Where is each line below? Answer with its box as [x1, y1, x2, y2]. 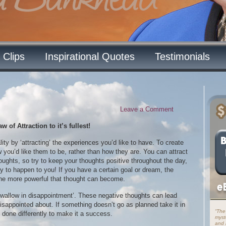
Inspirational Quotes [45, 51, 135, 62]
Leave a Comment [120, 105, 174, 113]
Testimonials [155, 51, 210, 62]
